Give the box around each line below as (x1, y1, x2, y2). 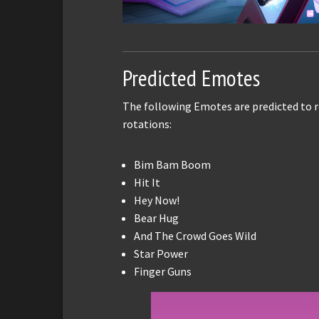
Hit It (134, 175, 160, 190)
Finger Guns (134, 264, 192, 279)
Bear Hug (134, 211, 179, 226)
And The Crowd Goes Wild (134, 229, 256, 244)
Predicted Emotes (122, 63, 260, 93)
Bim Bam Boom (134, 157, 211, 172)
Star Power (134, 246, 188, 261)
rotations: (122, 117, 172, 132)
